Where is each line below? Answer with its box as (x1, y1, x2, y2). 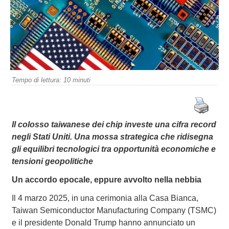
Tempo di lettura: (11, 76, 61, 84)
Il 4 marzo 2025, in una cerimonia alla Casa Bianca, (11, 193, 198, 202)
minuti (72, 76, 90, 84)
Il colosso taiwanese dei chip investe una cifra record (11, 120, 216, 129)
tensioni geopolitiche (11, 156, 93, 166)
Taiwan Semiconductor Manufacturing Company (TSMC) (11, 205, 216, 215)
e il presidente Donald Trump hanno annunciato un (11, 218, 195, 227)
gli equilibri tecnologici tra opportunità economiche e (11, 144, 216, 153)
